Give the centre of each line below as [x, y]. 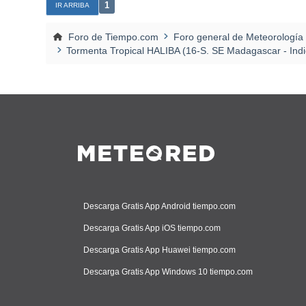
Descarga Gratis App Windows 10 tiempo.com [168, 272]
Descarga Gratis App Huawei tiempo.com [159, 250]
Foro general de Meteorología [238, 37]
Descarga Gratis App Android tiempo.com [159, 206]
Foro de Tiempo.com [113, 37]
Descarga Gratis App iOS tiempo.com [152, 228]
